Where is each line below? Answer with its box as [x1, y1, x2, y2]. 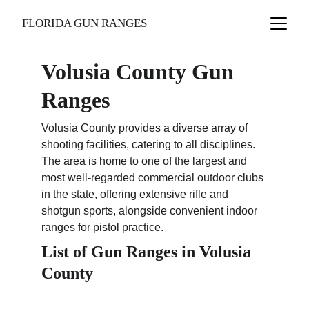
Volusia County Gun [41, 59, 239, 84]
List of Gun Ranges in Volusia [41, 243, 255, 261]
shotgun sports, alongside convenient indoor [41, 205, 260, 217]
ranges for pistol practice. [41, 221, 163, 233]
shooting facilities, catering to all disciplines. [41, 139, 258, 150]
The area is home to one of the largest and [41, 155, 250, 167]
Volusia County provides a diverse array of [41, 122, 250, 134]
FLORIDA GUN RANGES [22, 17, 147, 30]
